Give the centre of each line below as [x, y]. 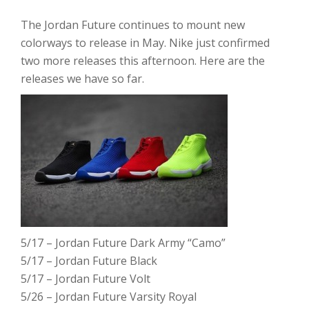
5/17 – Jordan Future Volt [86, 279]
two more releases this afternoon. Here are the [143, 61]
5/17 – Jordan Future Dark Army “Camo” [123, 243]
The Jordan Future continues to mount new [133, 25]
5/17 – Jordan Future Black [89, 261]
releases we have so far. [82, 79]
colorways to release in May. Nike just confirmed [145, 43]
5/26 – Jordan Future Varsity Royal [109, 297]
